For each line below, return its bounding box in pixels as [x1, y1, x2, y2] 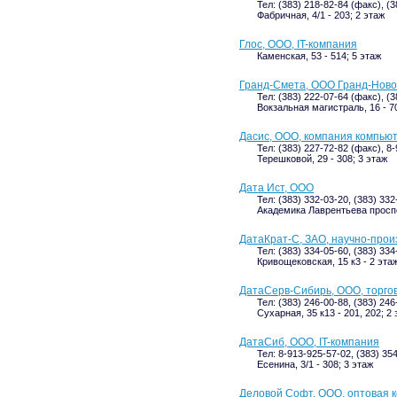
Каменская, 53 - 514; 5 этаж [257, 51, 381, 61]
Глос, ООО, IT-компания [239, 38, 357, 51]
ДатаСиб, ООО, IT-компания [239, 336, 379, 348]
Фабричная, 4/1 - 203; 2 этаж [257, 10, 385, 20]
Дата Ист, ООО [239, 182, 314, 194]
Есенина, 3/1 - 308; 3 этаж [257, 359, 373, 370]
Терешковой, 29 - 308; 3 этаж [257, 153, 387, 164]
